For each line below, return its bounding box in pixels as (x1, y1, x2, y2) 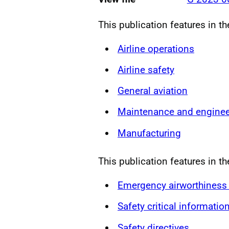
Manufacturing (118, 127, 181, 139)
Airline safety (118, 63, 174, 76)
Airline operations (118, 42, 194, 55)
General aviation (118, 85, 188, 97)
